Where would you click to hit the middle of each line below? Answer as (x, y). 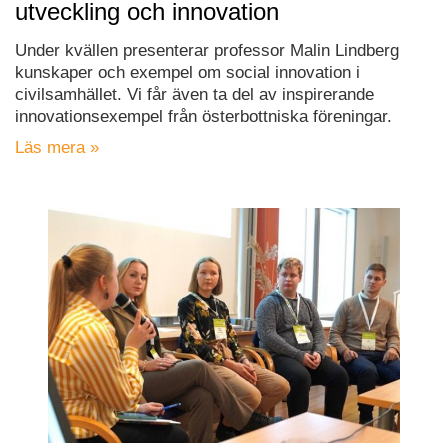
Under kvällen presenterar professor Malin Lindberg (207, 51)
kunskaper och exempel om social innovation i (187, 73)
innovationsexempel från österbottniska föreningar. (203, 117)
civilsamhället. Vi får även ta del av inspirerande (194, 95)
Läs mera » (57, 148)
